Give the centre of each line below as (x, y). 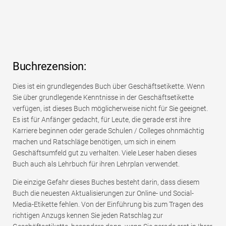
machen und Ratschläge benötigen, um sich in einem (94, 142)
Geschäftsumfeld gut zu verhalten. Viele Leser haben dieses (105, 153)
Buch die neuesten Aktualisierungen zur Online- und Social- (103, 193)
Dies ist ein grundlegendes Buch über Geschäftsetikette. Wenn (109, 87)
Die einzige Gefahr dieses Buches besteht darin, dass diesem (106, 182)
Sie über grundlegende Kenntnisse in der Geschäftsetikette (103, 98)
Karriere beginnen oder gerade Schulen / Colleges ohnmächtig (108, 131)
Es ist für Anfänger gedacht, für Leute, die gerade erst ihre (102, 120)
